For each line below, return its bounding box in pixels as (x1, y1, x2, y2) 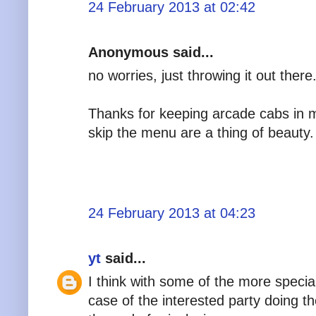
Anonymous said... (88, 44, 214, 60)
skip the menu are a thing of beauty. (88, 124, 314, 140)
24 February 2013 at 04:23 (88, 205, 255, 221)
